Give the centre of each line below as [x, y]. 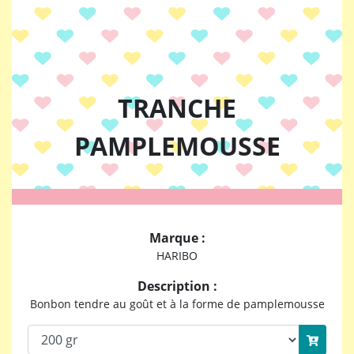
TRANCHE [177, 108]
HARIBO [177, 256]
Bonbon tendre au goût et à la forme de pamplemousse [177, 304]
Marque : [177, 238]
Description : [177, 286]
